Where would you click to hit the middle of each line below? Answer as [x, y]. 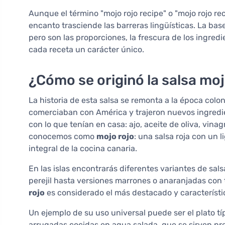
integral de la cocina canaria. [83, 149]
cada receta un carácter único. [86, 50]
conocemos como [63, 137]
